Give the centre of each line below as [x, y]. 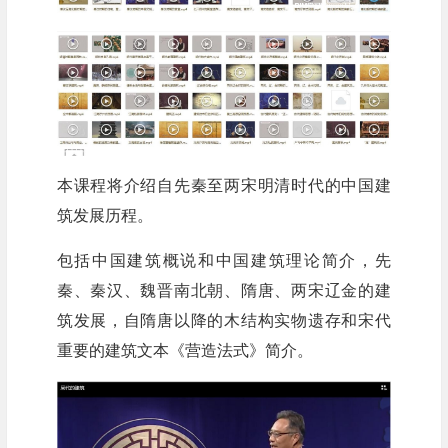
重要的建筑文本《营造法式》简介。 [184, 351]
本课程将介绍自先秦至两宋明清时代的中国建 [223, 186]
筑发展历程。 [104, 216]
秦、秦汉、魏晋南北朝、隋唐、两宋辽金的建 [223, 291]
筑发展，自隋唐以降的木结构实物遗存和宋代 [223, 321]
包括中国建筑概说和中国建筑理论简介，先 [223, 261]
